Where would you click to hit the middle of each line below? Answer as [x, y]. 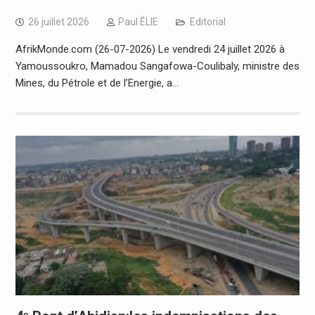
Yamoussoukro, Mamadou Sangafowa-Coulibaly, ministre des [157, 66]
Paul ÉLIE [138, 21]
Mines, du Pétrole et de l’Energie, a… [97, 83]
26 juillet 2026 [58, 21]
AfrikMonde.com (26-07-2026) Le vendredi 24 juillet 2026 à [150, 49]
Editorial [207, 21]
